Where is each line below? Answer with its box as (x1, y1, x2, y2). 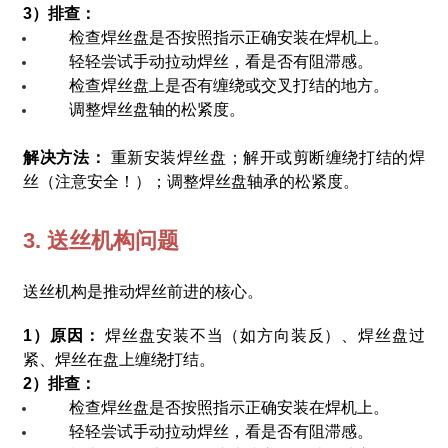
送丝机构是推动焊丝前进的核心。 (23, 282, 264, 300)
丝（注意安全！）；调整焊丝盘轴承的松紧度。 (23, 172, 360, 190)
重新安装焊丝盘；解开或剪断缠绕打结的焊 (110, 148, 425, 166)
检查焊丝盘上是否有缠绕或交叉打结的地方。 (69, 76, 390, 94)
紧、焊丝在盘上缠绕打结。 (23, 350, 216, 368)
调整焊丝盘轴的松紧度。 (69, 100, 246, 118)
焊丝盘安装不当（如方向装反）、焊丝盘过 (105, 326, 425, 344)
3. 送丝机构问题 (23, 227, 180, 253)
